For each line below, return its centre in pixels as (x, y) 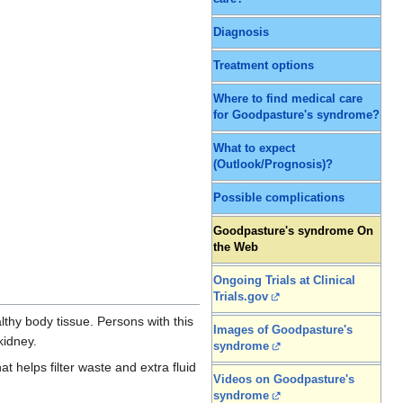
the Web (236, 248)
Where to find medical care (288, 99)
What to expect (254, 149)
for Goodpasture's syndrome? (296, 116)
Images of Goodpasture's (283, 331)
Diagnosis (241, 33)
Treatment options (264, 66)
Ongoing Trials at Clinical (284, 281)
